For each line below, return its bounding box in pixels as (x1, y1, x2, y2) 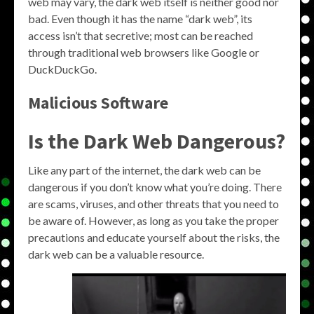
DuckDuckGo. (28, 62, 97, 76)
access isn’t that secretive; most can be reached (28, 29, 253, 42)
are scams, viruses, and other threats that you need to (28, 197, 279, 210)
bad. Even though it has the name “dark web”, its (28, 12, 252, 25)
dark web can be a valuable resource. (28, 247, 204, 261)
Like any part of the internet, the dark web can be (28, 163, 261, 177)
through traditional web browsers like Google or (28, 46, 259, 59)
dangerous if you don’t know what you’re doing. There (28, 180, 282, 193)
